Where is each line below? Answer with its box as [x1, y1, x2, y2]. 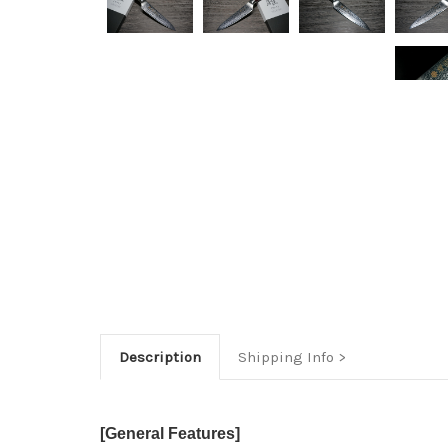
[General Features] [100, 424, 240, 442]
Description [118, 347, 201, 366]
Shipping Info [237, 347, 334, 366]
